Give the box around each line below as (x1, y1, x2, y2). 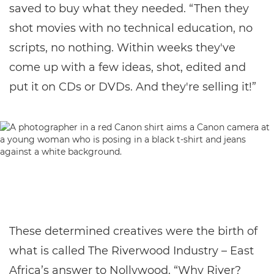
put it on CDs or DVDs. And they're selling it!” (9, 80, 256, 94)
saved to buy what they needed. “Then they (9, 2, 249, 15)
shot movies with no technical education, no (9, 21, 253, 35)
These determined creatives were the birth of (9, 224, 257, 238)
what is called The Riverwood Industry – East (9, 244, 254, 257)
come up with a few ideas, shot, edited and (9, 61, 246, 74)
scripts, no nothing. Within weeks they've (9, 41, 235, 54)
